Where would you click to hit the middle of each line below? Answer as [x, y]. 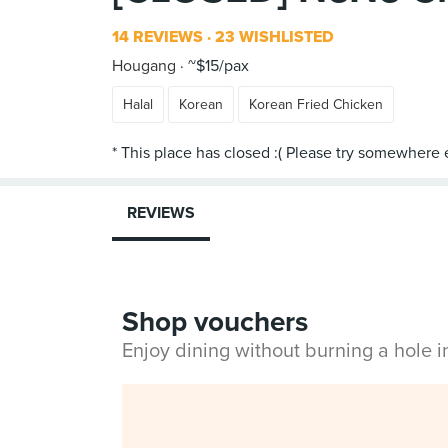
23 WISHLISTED [272, 37]
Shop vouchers [215, 322]
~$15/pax [216, 66]
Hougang [144, 66]
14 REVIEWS [157, 37]
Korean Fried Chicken [316, 104]
